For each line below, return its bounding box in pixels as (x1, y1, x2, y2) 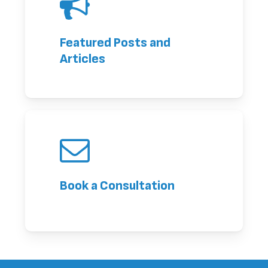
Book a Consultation (60, 178, 175, 194)
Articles (60, 51, 106, 67)
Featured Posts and (60, 35, 171, 51)
